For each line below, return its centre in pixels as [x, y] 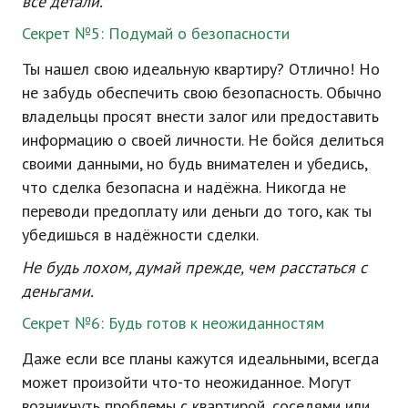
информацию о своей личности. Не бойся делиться [203, 140]
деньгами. [58, 291]
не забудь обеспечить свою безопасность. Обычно [202, 92]
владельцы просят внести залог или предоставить [200, 116]
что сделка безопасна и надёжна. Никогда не [184, 187]
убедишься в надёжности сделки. [140, 235]
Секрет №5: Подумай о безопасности [156, 33]
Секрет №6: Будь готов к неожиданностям [173, 323]
